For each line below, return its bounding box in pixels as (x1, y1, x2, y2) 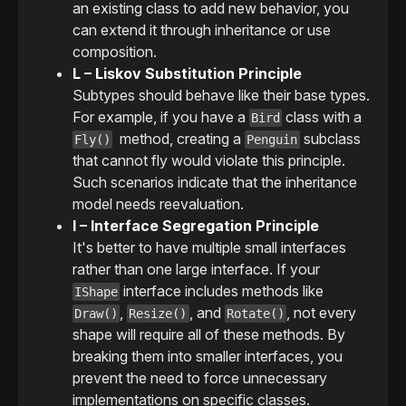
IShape (74, 285, 119, 300)
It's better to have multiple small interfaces (72, 238, 346, 257)
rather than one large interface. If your (72, 260, 320, 279)
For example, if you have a (72, 108, 249, 127)
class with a (282, 108, 362, 127)
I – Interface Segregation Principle (72, 217, 319, 236)
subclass (299, 130, 361, 149)
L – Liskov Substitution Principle (72, 64, 302, 83)
